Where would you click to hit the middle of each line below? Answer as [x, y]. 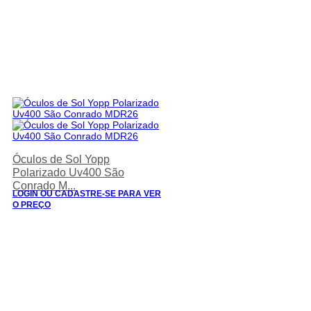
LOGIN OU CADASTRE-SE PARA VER [87, 193]
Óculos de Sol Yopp [61, 159]
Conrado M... [44, 186]
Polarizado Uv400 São [68, 173]
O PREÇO [32, 204]
